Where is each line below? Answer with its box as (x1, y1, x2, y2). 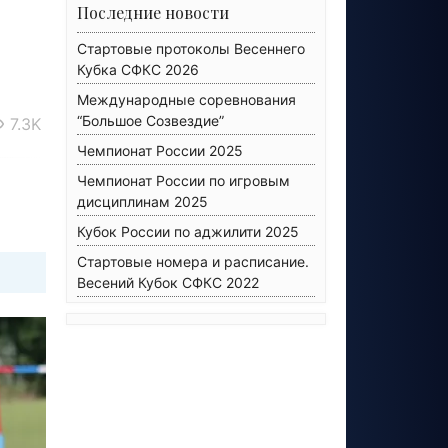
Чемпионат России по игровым (77, 172, 290, 189)
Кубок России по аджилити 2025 (77, 223, 299, 240)
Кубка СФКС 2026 (77, 61, 199, 78)
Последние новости (77, 2, 229, 23)
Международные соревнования (77, 91, 296, 108)
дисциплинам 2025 (77, 193, 208, 210)
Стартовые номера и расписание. (77, 253, 309, 270)
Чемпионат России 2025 (77, 142, 243, 159)
